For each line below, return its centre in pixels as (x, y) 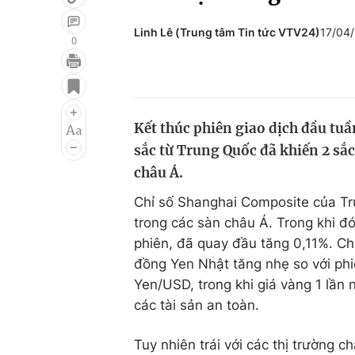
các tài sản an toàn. (197, 305)
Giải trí (46, 77)
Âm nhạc (53, 137)
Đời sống (248, 77)
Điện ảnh (53, 107)
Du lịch (242, 107)
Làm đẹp (248, 137)
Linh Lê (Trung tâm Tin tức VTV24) (227, 32)
